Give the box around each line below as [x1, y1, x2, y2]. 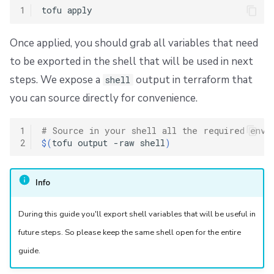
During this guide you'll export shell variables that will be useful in [18, 209, 256, 220]
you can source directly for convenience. [10, 91, 198, 105]
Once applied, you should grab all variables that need [10, 35, 258, 50]
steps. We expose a [10, 72, 103, 87]
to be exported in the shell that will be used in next [10, 54, 253, 68]
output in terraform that [133, 72, 253, 87]
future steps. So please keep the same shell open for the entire [18, 227, 241, 239]
